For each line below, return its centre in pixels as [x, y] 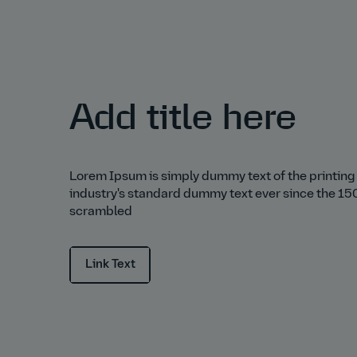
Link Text [110, 265]
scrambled [101, 212]
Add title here [183, 118]
